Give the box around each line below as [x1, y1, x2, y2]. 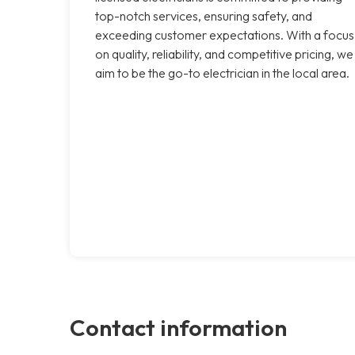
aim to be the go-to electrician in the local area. [95, 64, 349, 81]
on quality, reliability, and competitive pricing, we [95, 45, 353, 62]
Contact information [70, 312, 287, 342]
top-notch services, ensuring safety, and [95, 7, 312, 24]
